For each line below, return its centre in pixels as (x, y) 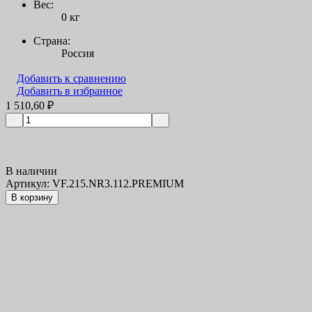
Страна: (52, 41)
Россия (78, 54)
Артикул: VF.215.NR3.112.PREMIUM (95, 184)
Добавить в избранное (70, 91)
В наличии (31, 171)
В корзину (32, 198)
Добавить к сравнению (71, 79)
